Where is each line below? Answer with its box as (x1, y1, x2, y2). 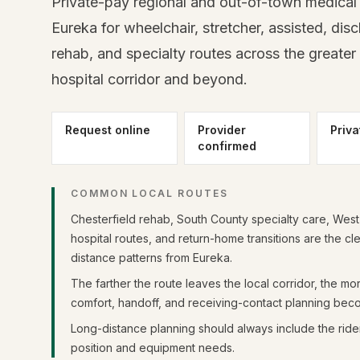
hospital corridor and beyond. (51, 71, 247, 88)
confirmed (198, 139, 257, 153)
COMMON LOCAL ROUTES (71, 187, 228, 199)
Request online (65, 123, 150, 137)
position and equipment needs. (71, 341, 235, 354)
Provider (198, 123, 247, 137)
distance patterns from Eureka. (71, 251, 232, 264)
